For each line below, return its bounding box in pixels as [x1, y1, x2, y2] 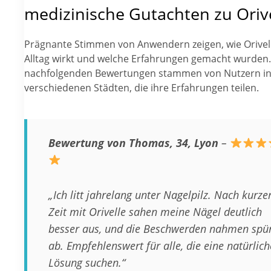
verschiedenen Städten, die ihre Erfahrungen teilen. [24, 81, 259, 95]
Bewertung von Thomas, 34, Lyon [48, 135, 218, 151]
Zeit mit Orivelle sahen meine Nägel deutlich [48, 203, 262, 219]
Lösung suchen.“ [48, 254, 125, 270]
